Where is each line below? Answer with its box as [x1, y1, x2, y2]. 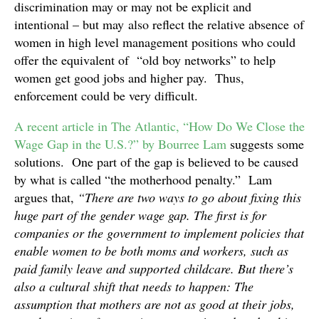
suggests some [226, 135, 304, 152]
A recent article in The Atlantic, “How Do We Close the [14, 117, 305, 135]
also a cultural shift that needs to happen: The [14, 277, 253, 295]
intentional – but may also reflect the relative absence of [14, 15, 304, 33]
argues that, [14, 188, 78, 206]
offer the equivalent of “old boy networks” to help [14, 51, 276, 68]
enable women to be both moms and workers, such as [14, 241, 288, 259]
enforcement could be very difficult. [14, 86, 198, 104]
